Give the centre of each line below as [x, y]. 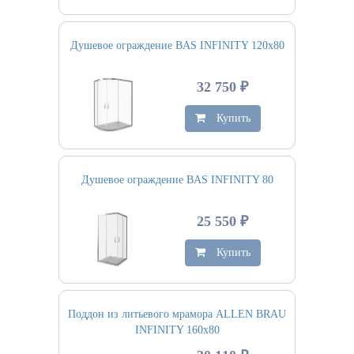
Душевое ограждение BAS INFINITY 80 [177, 180]
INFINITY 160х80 [177, 330]
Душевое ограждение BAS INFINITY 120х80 [177, 45]
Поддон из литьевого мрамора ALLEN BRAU [177, 314]
